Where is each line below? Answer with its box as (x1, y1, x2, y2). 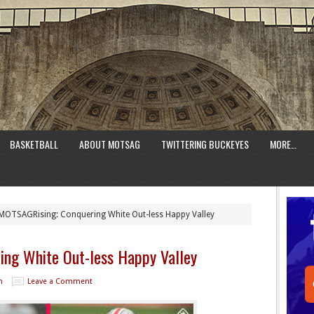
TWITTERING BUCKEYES (161, 137, 249, 151)
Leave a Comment (27, 277, 93, 286)
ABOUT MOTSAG (79, 137, 140, 151)
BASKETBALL (10, 137, 58, 151)
